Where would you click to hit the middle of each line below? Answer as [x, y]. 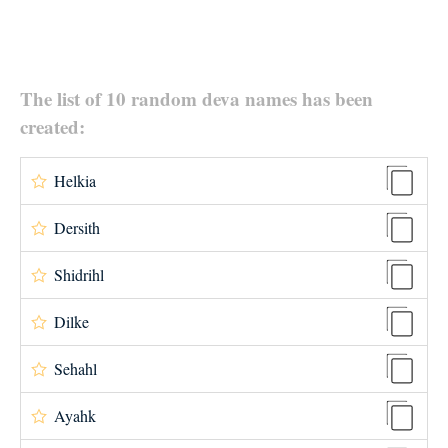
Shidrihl [79, 274]
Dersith [77, 227]
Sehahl [75, 368]
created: [52, 126]
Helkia [75, 180]
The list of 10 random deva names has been [196, 98]
